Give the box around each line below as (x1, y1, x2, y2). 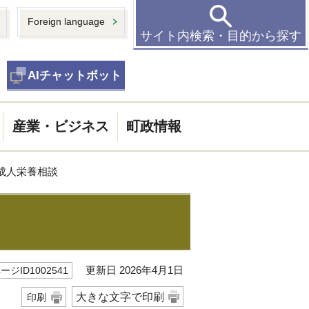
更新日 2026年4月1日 (72, 263, 183, 276)
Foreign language (28, 16, 106, 28)
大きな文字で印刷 (76, 290, 164, 303)
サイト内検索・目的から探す (139, 29, 301, 43)
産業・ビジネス (12, 119, 109, 134)
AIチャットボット (28, 69, 122, 83)
